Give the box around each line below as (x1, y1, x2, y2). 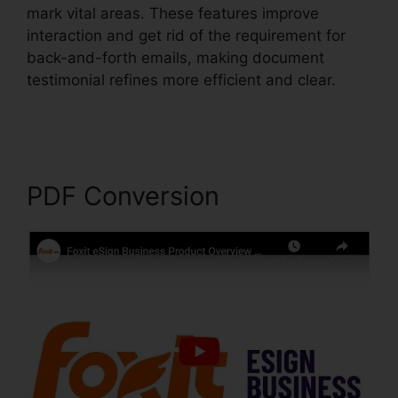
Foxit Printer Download (27, 93, 188, 112)
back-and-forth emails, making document (27, 49, 324, 68)
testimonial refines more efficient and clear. (27, 71, 336, 90)
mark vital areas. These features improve (27, 4, 319, 23)
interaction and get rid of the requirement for (27, 27, 346, 45)
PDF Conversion (27, 180, 219, 212)
